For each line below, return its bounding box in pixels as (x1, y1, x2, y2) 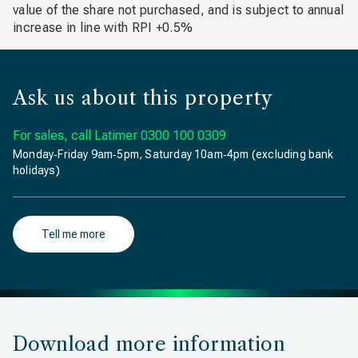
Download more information (13, 332, 285, 356)
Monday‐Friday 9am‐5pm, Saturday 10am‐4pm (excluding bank (13, 148, 334, 161)
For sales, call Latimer (13, 128, 137, 143)
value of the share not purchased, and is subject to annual (13, 2, 344, 18)
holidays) (13, 164, 60, 177)
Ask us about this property (13, 86, 273, 109)
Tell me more (42, 228, 105, 241)
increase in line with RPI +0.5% (13, 20, 193, 35)
